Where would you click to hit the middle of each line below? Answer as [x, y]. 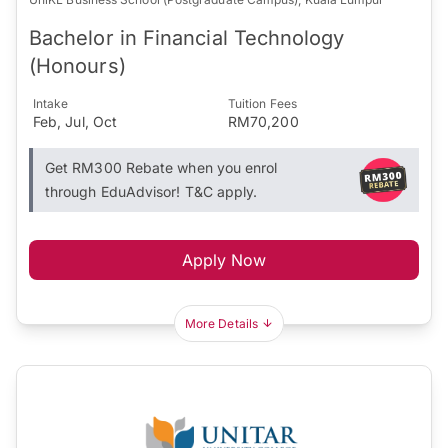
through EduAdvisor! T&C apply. [151, 191]
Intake [51, 103]
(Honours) [77, 65]
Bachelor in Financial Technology [187, 37]
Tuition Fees [262, 103]
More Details [221, 323]
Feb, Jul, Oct [75, 121]
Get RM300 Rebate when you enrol [161, 167]
